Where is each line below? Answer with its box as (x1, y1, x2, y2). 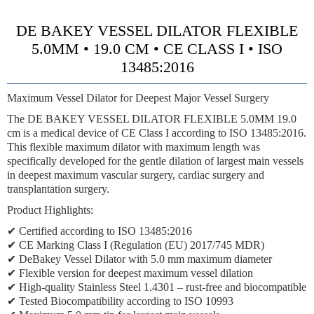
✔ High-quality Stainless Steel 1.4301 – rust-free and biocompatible (7, 281, 306, 293)
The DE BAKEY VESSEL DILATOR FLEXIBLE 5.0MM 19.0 (7, 113, 296, 125)
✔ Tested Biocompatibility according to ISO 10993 (7, 295, 233, 307)
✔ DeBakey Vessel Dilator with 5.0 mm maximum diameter (7, 253, 272, 265)
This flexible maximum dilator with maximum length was (7, 141, 260, 153)
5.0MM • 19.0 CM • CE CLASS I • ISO (32, 40, 282, 57)
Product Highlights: (7, 204, 93, 216)
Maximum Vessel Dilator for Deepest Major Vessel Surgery (7, 92, 269, 104)
